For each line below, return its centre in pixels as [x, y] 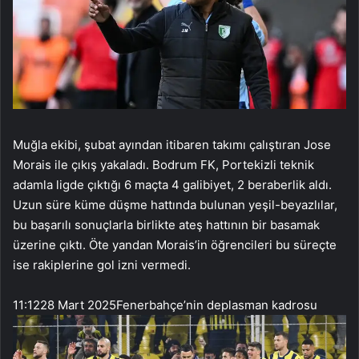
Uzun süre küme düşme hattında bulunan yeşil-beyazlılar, [175, 205]
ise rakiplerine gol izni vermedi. [102, 265]
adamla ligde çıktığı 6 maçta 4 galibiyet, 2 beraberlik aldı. [172, 185]
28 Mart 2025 [78, 305]
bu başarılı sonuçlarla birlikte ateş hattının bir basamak [166, 225]
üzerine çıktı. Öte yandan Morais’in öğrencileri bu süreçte [175, 245]
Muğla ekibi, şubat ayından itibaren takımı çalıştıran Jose [172, 145]
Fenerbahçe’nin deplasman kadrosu [217, 305]
